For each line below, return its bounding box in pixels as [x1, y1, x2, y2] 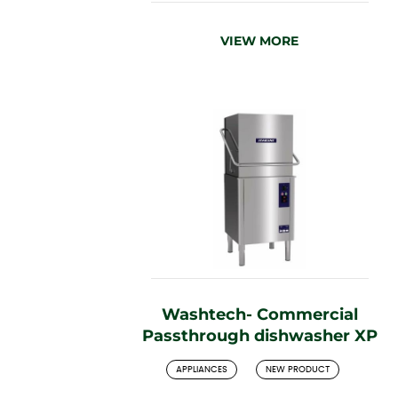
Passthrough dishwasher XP [141, 325, 378, 346]
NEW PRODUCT [265, 364, 330, 374]
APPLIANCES [175, 364, 227, 374]
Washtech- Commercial [161, 304, 358, 324]
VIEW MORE [220, 32, 298, 49]
